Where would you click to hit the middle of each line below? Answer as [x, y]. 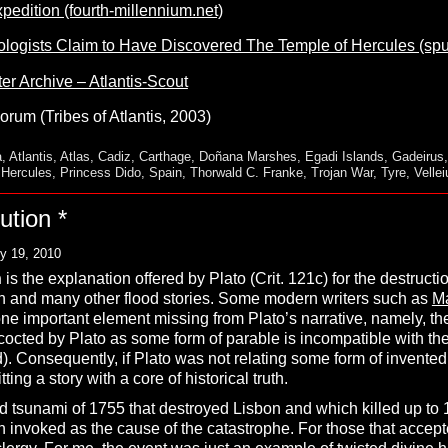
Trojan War [341, 173]
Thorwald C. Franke [246, 173]
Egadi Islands [344, 157]
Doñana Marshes [247, 157]
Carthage [164, 157]
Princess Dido [100, 173]
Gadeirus [417, 157]
